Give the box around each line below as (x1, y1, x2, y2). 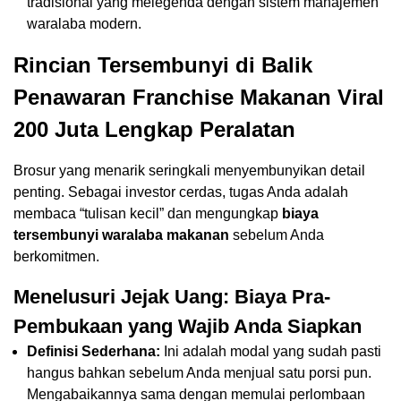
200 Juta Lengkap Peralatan (13, 116, 295, 141)
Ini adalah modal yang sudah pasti (160, 343, 381, 359)
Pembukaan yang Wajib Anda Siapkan (13, 314, 362, 337)
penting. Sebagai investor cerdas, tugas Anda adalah (13, 183, 348, 200)
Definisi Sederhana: (27, 343, 160, 359)
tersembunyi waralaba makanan (13, 226, 229, 243)
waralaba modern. (27, 15, 141, 31)
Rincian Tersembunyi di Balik (13, 52, 312, 77)
